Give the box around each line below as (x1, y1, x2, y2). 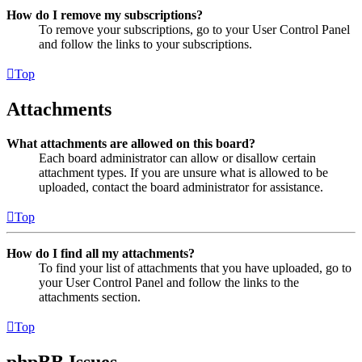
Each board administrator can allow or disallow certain (39, 150, 316, 165)
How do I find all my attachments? (6, 246, 195, 260)
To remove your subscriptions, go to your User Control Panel (39, 23, 350, 37)
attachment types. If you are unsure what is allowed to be (39, 165, 328, 179)
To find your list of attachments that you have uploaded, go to (39, 260, 351, 275)
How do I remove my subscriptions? (6, 8, 203, 23)
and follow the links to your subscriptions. (39, 37, 252, 52)
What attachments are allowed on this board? (6, 136, 255, 150)
